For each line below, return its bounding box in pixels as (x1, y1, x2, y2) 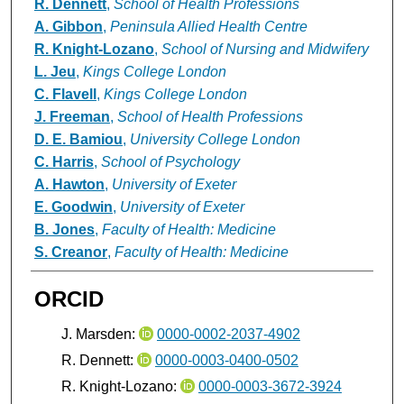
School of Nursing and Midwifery (161, 41, 369, 57)
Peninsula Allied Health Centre (109, 18, 308, 34)
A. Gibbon (33, 18, 103, 34)
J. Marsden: (60, 326, 139, 343)
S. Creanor (33, 243, 107, 260)
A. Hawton (33, 176, 105, 192)
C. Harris (33, 153, 94, 170)
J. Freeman (33, 108, 110, 124)
